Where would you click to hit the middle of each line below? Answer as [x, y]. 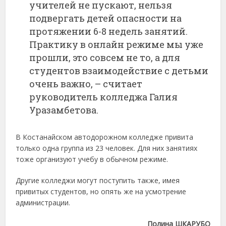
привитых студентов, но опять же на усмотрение [101, 192]
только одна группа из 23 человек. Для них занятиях [107, 148]
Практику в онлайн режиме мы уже [117, 45]
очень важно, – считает [86, 84]
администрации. [43, 203]
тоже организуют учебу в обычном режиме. [92, 159]
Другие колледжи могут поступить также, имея [98, 181]
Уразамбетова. [64, 110]
